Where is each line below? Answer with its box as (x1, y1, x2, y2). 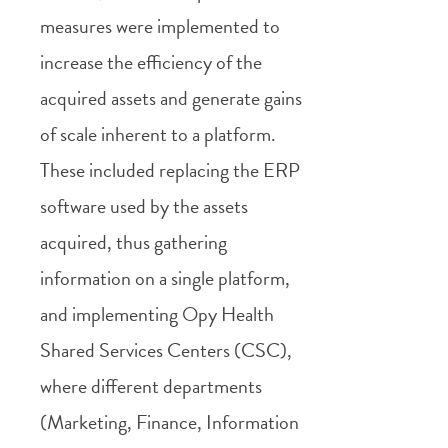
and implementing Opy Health (40, 298, 274, 329)
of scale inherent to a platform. (40, 118, 276, 149)
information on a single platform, (40, 262, 290, 293)
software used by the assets (40, 190, 248, 221)
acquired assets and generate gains (40, 82, 302, 113)
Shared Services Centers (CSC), (40, 334, 292, 365)
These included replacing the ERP (40, 154, 300, 185)
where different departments (40, 370, 262, 401)
